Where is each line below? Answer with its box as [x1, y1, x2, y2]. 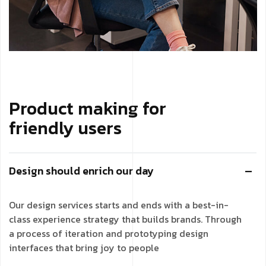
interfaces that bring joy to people [9, 240, 159, 255]
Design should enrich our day [9, 162, 154, 179]
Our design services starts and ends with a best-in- [9, 197, 229, 212]
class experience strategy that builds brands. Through [9, 211, 242, 226]
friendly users [9, 114, 122, 141]
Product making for [9, 94, 166, 122]
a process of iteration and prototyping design [9, 226, 208, 240]
